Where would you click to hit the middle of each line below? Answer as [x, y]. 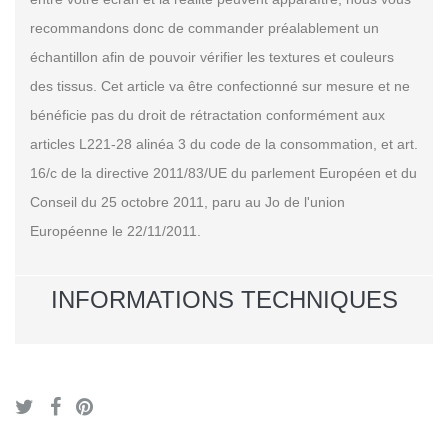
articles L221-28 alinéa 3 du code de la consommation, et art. [224, 143]
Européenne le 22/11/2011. [115, 230]
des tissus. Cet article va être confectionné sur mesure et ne [220, 85]
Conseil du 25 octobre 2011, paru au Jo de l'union [187, 201]
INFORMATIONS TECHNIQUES [224, 299]
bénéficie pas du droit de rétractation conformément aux [207, 114]
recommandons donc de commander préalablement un [204, 27]
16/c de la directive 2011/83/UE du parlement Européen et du [223, 172]
